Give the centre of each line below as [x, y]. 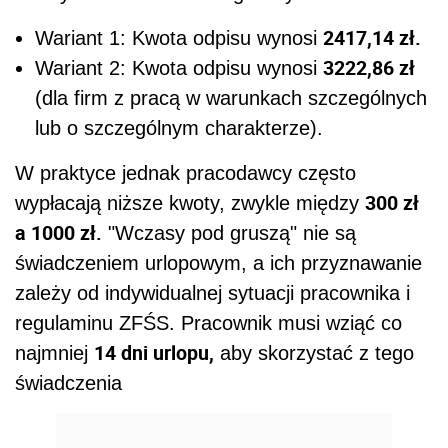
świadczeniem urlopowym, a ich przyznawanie [218, 263]
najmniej [54, 353]
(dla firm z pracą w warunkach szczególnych [231, 98]
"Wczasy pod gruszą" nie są [229, 233]
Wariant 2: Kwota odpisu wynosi [179, 68]
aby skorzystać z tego [314, 353]
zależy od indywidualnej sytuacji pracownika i [212, 293]
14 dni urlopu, [154, 353]
